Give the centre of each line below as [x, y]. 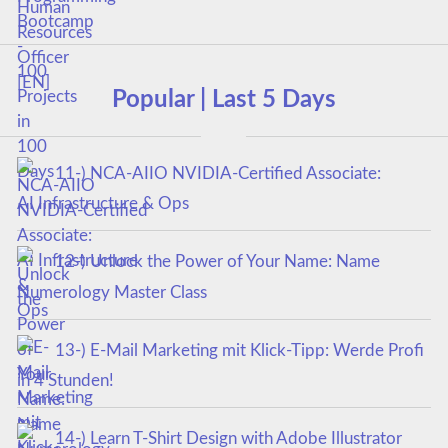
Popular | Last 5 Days [224, 100]
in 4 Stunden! [65, 381]
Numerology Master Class [111, 292]
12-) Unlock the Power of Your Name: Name [217, 262]
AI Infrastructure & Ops [102, 204]
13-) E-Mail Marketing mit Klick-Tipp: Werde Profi [239, 350]
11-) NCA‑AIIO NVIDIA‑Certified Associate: [217, 173]
